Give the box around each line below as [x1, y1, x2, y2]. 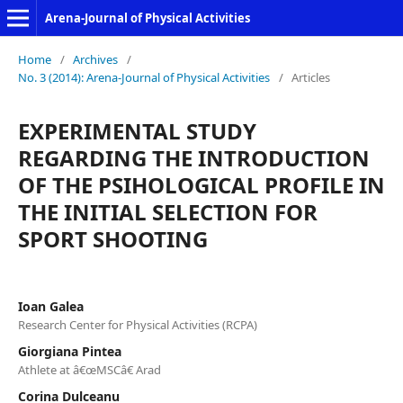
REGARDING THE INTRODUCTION [18, 143, 370, 173]
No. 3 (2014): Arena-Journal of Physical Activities [18, 69, 270, 85]
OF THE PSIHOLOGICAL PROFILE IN [18, 170, 385, 200]
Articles [291, 69, 330, 85]
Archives [73, 51, 118, 67]
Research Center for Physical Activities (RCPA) [18, 317, 257, 333]
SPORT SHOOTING [18, 224, 208, 254]
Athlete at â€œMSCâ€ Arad [18, 362, 161, 378]
